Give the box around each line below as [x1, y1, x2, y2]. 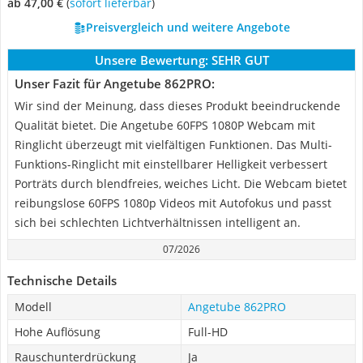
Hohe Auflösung [15, 324, 100, 340]
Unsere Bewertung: [94, 52, 208, 68]
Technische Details [7, 272, 117, 288]
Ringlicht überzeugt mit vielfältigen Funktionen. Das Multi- [15, 137, 332, 152]
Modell [15, 299, 52, 314]
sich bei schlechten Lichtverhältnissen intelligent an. [15, 215, 301, 230]
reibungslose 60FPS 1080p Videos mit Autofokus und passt [15, 195, 331, 211]
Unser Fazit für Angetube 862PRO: [15, 75, 215, 92]
